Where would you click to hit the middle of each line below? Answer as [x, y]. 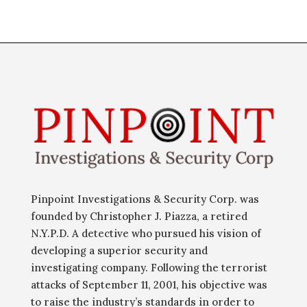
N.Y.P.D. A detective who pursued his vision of [146, 234]
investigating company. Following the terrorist [149, 268]
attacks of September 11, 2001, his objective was [149, 285]
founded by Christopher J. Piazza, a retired [139, 217]
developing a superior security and [119, 251]
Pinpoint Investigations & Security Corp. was [145, 199]
